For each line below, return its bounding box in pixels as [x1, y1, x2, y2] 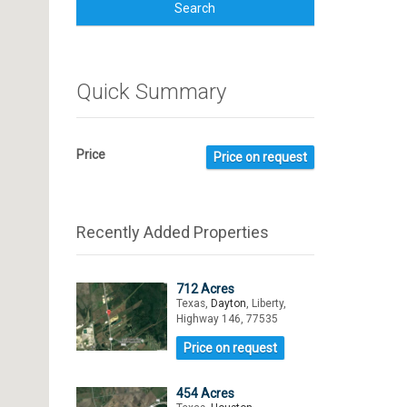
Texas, [175, 297, 211, 310]
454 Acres [175, 386, 234, 401]
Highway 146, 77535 [175, 313, 278, 325]
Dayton [210, 297, 246, 310]
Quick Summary [75, 79, 226, 104]
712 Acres [175, 282, 234, 296]
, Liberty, [245, 297, 286, 310]
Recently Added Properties [75, 223, 269, 242]
